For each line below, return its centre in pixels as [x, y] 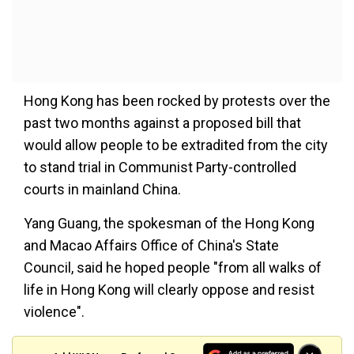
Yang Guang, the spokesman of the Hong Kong [169, 224]
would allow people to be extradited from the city [176, 145]
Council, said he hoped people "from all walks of [173, 268]
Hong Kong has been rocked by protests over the [177, 101]
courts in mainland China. [102, 190]
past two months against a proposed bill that [162, 123]
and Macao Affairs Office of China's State [151, 246]
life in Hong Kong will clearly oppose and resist [169, 290]
